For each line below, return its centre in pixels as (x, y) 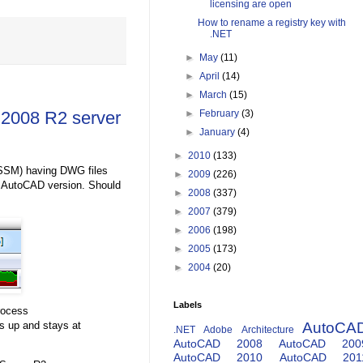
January (219, 132)
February (221, 114)
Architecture (267, 330)
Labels (188, 305)
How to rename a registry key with (271, 23)
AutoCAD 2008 (218, 344)
